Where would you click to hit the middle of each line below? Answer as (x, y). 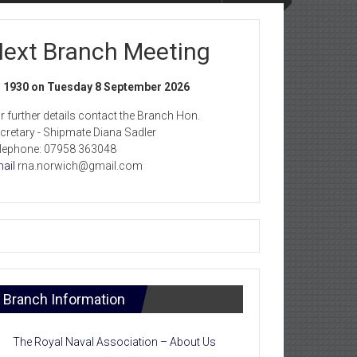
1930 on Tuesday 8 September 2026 (96, 87)
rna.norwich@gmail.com (79, 166)
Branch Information (64, 300)
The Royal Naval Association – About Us (114, 342)
